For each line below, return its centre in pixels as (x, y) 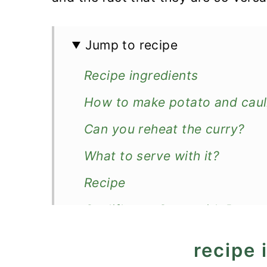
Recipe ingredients (141, 75)
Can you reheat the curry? (164, 129)
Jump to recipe (132, 45)
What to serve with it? (152, 156)
